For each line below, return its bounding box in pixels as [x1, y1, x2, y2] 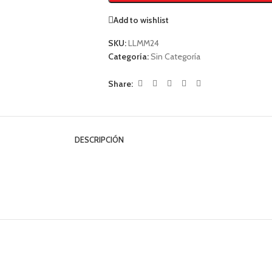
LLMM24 [127, 38, 159, 49]
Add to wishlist [113, 14, 169, 25]
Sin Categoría [150, 51, 200, 62]
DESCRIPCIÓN [74, 135, 124, 144]
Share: [107, 78, 133, 89]
